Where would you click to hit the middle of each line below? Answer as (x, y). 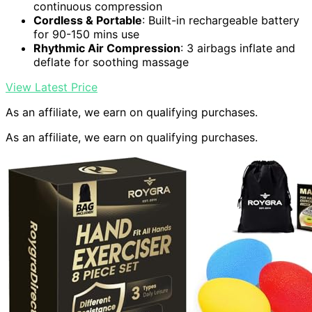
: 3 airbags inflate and (238, 48)
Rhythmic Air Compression (107, 48)
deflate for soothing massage (111, 62)
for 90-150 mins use (86, 34)
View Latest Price (52, 87)
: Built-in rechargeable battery (221, 21)
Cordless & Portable (88, 21)
